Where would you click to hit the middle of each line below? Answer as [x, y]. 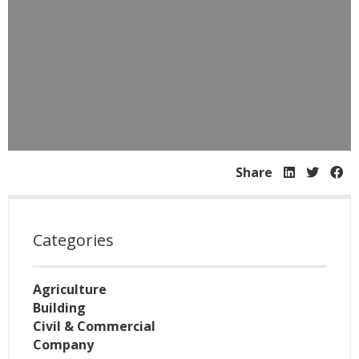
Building [59, 308]
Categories [73, 240]
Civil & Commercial [94, 327]
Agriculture [70, 290]
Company [63, 345]
